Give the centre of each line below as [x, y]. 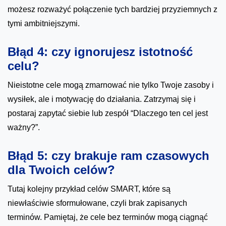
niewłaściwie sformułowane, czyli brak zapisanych [97, 203]
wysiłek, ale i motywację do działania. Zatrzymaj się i [102, 99]
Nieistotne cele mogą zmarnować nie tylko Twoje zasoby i [111, 85]
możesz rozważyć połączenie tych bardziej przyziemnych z [112, 10]
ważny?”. [24, 128]
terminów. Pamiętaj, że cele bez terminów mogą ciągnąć [108, 217]
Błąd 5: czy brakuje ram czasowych [108, 156]
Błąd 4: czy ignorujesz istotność [100, 52]
